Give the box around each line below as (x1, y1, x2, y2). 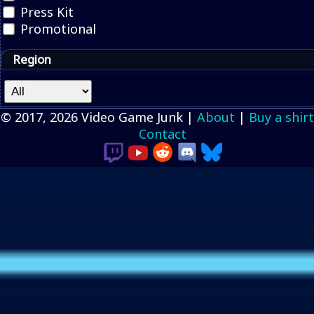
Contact (138, 125, 186, 142)
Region (13, 51, 51, 67)
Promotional (17, 20, 96, 37)
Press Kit (17, 4, 74, 20)
